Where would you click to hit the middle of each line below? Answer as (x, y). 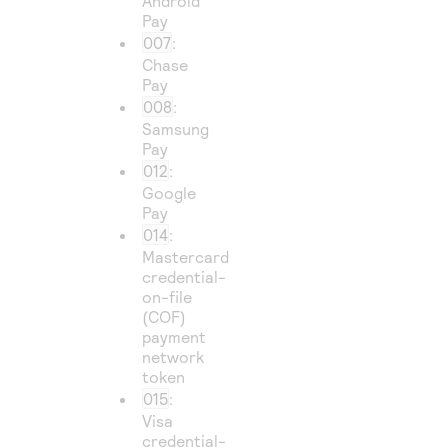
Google (169, 192)
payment (174, 336)
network (173, 356)
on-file (167, 296)
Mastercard (186, 256)
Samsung (176, 128)
